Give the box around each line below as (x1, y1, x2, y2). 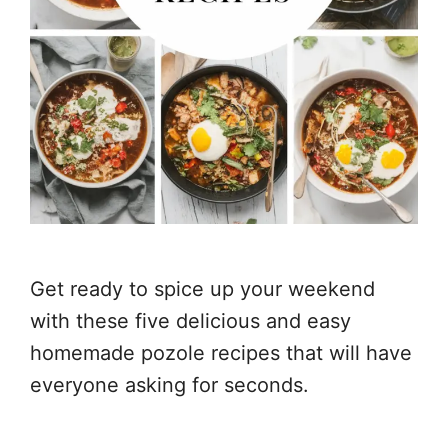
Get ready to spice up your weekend (30, 276, 375, 301)
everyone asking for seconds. (30, 372, 309, 397)
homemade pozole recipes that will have (30, 340, 412, 365)
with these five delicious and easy (30, 308, 351, 333)
